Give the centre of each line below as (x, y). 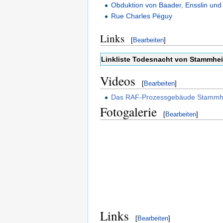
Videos (118, 80)
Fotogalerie (128, 111)
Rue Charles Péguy (142, 16)
